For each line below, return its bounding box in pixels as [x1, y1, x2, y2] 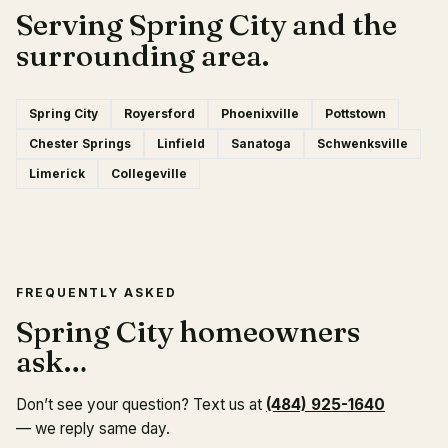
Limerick [29, 166, 85, 181]
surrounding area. [16, 37, 269, 74]
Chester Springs [29, 136, 131, 151]
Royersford [124, 106, 195, 121]
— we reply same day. [16, 419, 170, 438]
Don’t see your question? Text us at [16, 395, 262, 414]
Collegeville [111, 166, 187, 181]
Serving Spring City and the [16, 6, 397, 43]
